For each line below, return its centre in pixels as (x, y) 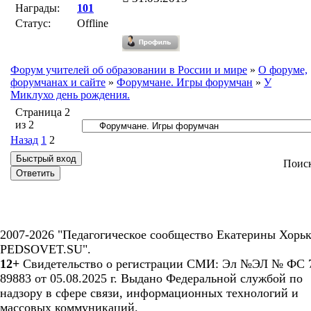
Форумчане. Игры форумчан (185, 82)
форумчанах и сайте (58, 82)
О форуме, (283, 70)
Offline (93, 23)
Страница (40, 112)
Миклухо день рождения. (70, 95)
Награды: (37, 8)
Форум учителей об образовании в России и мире (129, 70)
